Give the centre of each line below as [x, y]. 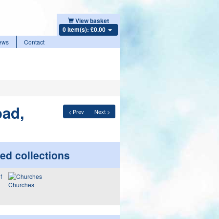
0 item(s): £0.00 [85, 29]
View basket [92, 21]
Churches [21, 185]
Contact [34, 42]
